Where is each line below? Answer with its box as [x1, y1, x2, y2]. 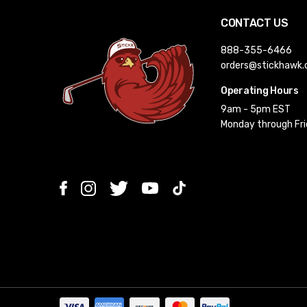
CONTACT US [221, 16, 288, 29]
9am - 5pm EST [221, 103, 291, 115]
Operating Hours [221, 84, 299, 97]
